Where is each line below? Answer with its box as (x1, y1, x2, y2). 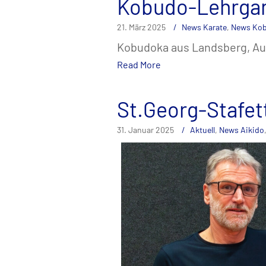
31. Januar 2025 (117, 125, 174, 135)
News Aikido (219, 125, 264, 135)
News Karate (182, 22, 227, 33)
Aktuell (190, 125, 215, 135)
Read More (117, 59, 161, 71)
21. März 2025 (117, 22, 166, 33)
